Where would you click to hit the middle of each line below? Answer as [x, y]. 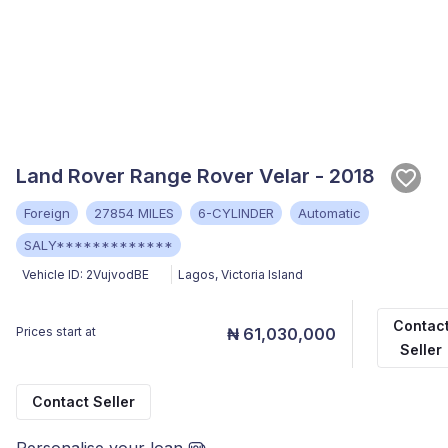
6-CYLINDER [236, 212]
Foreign [47, 212]
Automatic [329, 212]
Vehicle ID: [52, 274]
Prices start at [56, 331]
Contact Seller [83, 401]
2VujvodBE [117, 274]
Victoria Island [262, 274]
